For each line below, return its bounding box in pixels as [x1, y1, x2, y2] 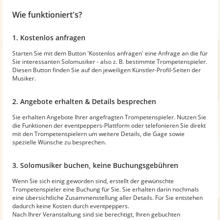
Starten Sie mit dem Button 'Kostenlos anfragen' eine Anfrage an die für [12, 49, 208, 57]
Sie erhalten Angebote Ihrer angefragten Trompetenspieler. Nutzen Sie [12, 112, 206, 121]
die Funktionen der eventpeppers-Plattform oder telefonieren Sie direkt [12, 121, 206, 130]
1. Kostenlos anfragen [12, 32, 85, 42]
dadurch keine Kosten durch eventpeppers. [12, 201, 129, 210]
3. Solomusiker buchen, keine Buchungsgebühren [12, 160, 178, 170]
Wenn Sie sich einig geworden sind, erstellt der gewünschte [12, 176, 174, 185]
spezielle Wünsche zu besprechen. [12, 137, 106, 146]
